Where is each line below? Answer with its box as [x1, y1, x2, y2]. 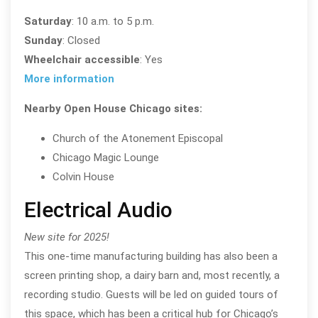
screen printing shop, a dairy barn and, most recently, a [23, 269, 280, 283]
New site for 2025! [23, 231, 109, 244]
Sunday [23, 33, 62, 47]
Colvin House [52, 170, 114, 183]
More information [23, 72, 114, 85]
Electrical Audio [23, 197, 172, 222]
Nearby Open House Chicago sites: [23, 102, 202, 115]
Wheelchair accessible [23, 53, 140, 66]
